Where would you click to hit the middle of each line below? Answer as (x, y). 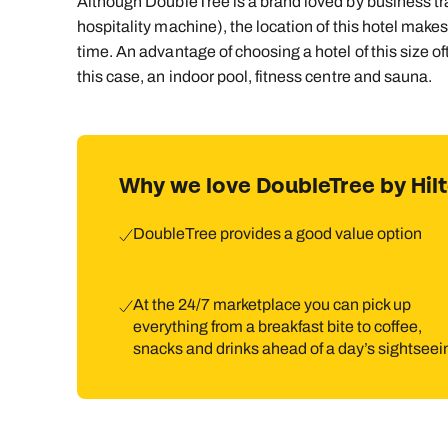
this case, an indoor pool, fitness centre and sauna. (255, 77)
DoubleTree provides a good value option (277, 234)
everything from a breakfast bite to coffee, (277, 327)
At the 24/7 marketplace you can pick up (272, 305)
